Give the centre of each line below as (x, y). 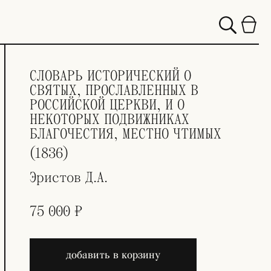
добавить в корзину (113, 255)
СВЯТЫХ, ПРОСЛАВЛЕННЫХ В (114, 90)
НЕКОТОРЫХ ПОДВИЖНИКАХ (109, 119)
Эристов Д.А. (68, 178)
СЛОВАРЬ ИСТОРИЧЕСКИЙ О (110, 76)
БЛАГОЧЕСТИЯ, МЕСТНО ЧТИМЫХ (125, 134)
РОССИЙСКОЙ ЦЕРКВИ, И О (107, 105)
